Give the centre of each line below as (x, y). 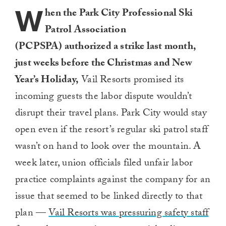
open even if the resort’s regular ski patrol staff (112, 131)
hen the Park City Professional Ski (119, 14)
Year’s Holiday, (47, 81)
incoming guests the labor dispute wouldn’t (104, 98)
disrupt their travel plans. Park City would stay (111, 114)
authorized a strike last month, (130, 48)
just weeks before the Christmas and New (104, 64)
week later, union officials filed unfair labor (104, 164)
